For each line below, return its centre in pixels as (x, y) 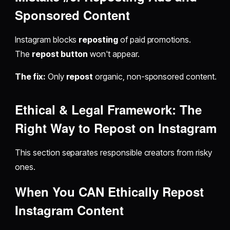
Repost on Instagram (156, 128)
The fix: (30, 77)
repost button (60, 54)
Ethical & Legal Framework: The (109, 110)
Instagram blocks (47, 40)
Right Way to (55, 128)
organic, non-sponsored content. (155, 77)
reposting (98, 40)
